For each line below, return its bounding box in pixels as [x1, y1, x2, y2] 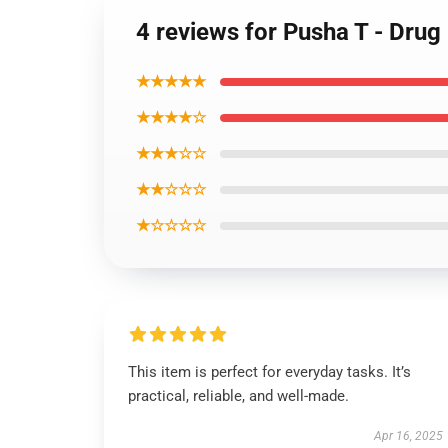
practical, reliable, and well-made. [128, 387, 353, 405]
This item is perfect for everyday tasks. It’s [128, 363, 411, 381]
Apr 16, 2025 [373, 429, 443, 443]
